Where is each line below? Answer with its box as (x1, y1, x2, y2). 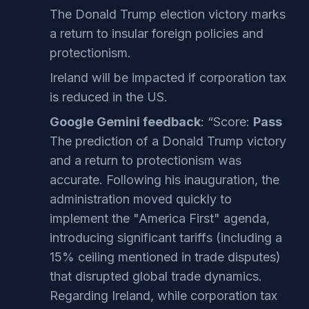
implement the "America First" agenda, (50, 211, 270, 226)
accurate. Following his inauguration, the (50, 172, 279, 187)
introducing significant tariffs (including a (50, 230, 282, 245)
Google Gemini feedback (50, 114, 201, 129)
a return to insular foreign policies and (50, 26, 263, 41)
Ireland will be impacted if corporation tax (50, 70, 286, 85)
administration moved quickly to (50, 192, 232, 206)
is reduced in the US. (50, 90, 168, 104)
